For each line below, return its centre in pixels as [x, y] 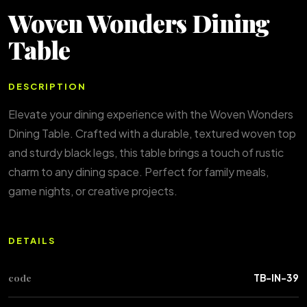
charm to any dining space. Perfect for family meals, [138, 172]
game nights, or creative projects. [93, 191]
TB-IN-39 [276, 278]
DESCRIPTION [47, 86]
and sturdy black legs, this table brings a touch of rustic [146, 152]
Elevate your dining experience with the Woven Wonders [151, 114]
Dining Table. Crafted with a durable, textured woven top [152, 133]
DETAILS [32, 241]
